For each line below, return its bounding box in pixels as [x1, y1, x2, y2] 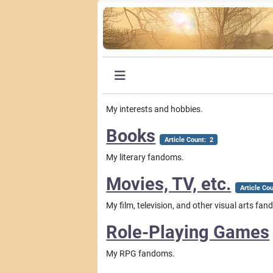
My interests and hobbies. [106, 104, 204, 115]
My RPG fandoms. [106, 248, 175, 259]
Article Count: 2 [164, 135, 213, 144]
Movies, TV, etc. [106, 173, 232, 194]
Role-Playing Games [106, 221, 270, 243]
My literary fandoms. [106, 152, 185, 163]
